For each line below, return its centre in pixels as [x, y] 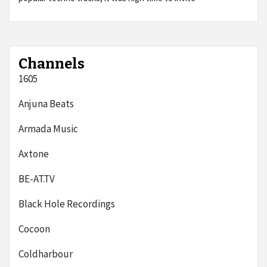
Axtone [34, 154]
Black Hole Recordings [67, 204]
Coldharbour [46, 254]
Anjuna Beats [46, 104]
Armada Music [48, 129]
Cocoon [34, 229]
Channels [52, 64]
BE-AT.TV [37, 179]
